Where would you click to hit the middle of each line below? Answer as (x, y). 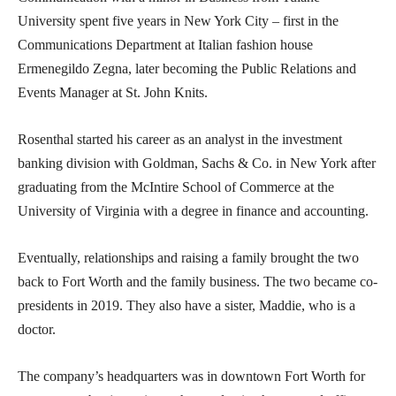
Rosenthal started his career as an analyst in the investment (180, 140)
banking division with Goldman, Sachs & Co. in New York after (197, 164)
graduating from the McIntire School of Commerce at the (176, 187)
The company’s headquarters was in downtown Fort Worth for (191, 377)
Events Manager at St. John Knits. (113, 93)
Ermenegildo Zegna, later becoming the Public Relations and (187, 69)
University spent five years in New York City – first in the (178, 21)
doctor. (38, 330)
